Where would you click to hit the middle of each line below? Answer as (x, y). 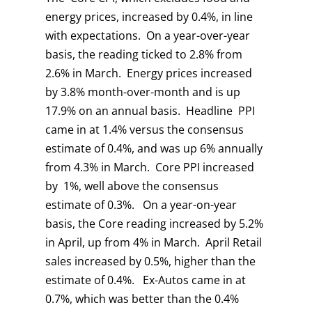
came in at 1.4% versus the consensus (144, 129)
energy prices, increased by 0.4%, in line (149, 16)
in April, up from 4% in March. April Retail (153, 242)
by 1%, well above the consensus (132, 186)
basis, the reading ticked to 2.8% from (143, 54)
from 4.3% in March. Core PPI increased (149, 167)
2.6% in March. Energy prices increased (148, 73)
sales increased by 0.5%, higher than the (150, 261)
